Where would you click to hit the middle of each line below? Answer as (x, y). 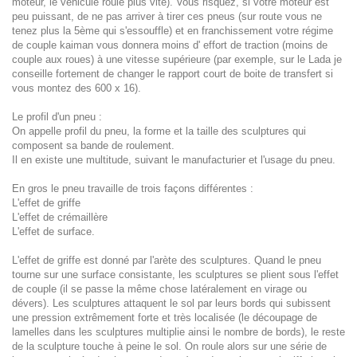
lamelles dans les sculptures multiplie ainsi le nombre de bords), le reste (178, 332)
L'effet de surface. (53, 231)
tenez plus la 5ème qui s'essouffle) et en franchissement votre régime (173, 31)
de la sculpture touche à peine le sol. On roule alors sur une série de (169, 346)
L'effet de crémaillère (60, 217)
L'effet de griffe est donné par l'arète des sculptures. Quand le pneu (167, 260)
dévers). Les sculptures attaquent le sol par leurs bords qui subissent (171, 303)
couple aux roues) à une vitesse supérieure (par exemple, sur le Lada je (177, 59)
